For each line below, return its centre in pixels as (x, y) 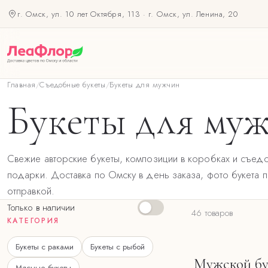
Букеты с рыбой (118, 247)
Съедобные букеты (73, 85)
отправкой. (31, 191)
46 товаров (212, 213)
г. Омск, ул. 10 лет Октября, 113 (79, 14)
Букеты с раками (45, 247)
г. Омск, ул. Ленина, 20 (193, 14)
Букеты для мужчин (145, 85)
